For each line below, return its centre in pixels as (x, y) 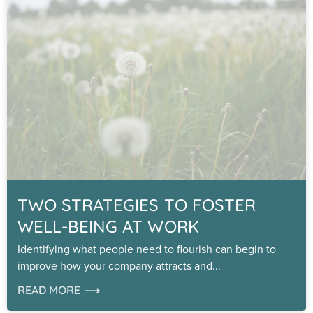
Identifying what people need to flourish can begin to (147, 249)
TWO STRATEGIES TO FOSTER (137, 204)
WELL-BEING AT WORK (108, 226)
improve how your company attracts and (115, 265)
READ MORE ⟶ (59, 290)
